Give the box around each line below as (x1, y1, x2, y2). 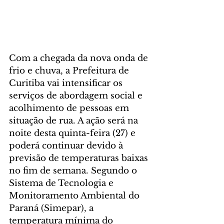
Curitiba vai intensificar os (9, 77, 125, 88)
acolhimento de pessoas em (9, 102, 131, 113)
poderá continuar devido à (9, 140, 125, 151)
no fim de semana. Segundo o (9, 165, 139, 176)
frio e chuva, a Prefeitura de (9, 65, 131, 76)
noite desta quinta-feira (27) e (9, 127, 138, 138)
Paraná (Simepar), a (9, 202, 96, 213)
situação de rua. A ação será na (9, 115, 140, 126)
